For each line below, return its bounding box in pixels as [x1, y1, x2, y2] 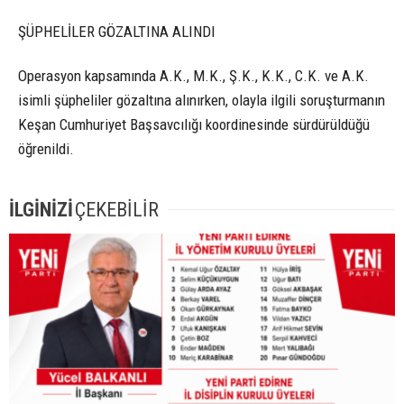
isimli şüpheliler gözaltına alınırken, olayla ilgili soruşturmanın [18, 91, 385, 110]
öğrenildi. [18, 140, 74, 159]
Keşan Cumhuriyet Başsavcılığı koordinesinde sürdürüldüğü [18, 115, 370, 134]
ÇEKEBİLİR [75, 198, 159, 222]
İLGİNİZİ [9, 198, 73, 222]
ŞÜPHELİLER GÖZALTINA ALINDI [18, 23, 216, 41]
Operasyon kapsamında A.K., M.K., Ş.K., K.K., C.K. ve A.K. [18, 67, 369, 86]
